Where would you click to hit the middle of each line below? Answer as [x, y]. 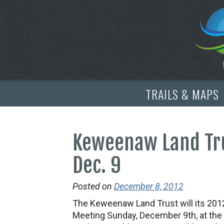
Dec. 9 [96, 165]
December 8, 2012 [148, 186]
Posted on [92, 186]
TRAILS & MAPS [182, 94]
